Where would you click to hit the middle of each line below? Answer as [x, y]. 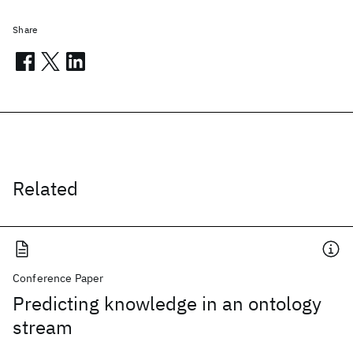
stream [43, 327]
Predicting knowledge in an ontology [167, 303]
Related [45, 188]
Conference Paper [58, 278]
